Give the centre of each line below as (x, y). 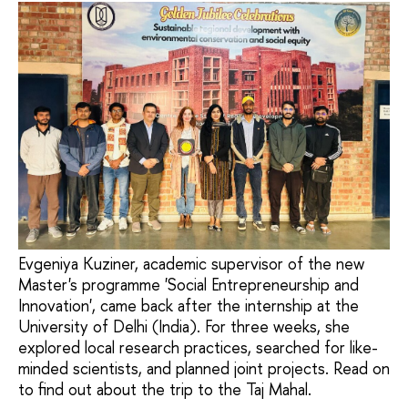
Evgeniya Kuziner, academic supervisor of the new (191, 264)
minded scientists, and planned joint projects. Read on (204, 369)
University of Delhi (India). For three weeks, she (184, 327)
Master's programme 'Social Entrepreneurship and (189, 285)
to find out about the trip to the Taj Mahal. (165, 390)
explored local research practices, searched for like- (198, 348)
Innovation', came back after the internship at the (189, 306)
